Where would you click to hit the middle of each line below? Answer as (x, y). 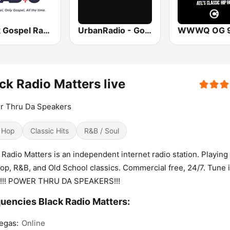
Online (33, 223)
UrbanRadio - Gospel (148, 31)
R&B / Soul (102, 131)
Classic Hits (50, 131)
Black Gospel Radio (46, 31)
